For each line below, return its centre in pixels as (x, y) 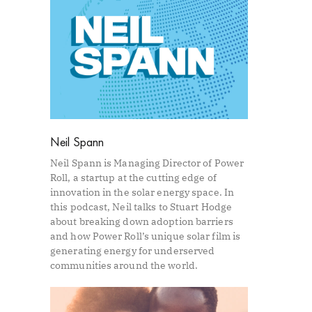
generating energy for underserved (133, 251)
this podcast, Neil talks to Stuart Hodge (141, 207)
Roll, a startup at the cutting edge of (133, 178)
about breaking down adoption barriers (142, 222)
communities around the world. (124, 266)
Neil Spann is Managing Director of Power (147, 163)
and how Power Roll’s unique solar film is (146, 236)
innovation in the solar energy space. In (142, 193)
